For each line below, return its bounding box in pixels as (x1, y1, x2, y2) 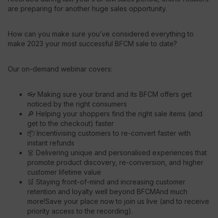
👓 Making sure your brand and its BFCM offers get (27, 90, 192, 98)
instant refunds (27, 139, 74, 147)
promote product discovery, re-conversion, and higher (27, 158, 203, 166)
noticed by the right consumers (27, 100, 127, 108)
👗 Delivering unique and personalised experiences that (27, 148, 207, 157)
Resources (23, 21, 84, 37)
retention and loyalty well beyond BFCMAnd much (27, 187, 187, 196)
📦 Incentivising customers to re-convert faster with (27, 129, 191, 137)
